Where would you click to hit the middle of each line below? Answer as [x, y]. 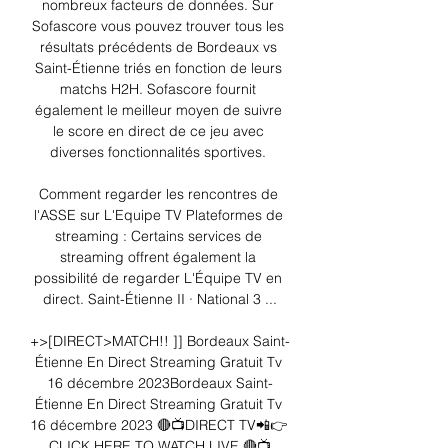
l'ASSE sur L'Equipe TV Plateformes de [158, 215]
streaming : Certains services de [158, 236]
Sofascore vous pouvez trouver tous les [158, 26]
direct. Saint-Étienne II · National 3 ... [160, 299]
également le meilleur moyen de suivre [158, 110]
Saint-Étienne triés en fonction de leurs [158, 68]
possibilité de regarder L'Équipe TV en [158, 278]
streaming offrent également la [158, 257]
